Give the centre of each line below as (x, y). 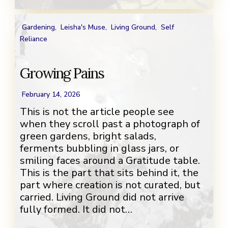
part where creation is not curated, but (110, 185)
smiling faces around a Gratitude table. (110, 161)
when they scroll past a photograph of (110, 124)
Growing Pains (62, 74)
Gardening (38, 27)
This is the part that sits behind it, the (109, 173)
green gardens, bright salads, (88, 136)
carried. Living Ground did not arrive (102, 197)
